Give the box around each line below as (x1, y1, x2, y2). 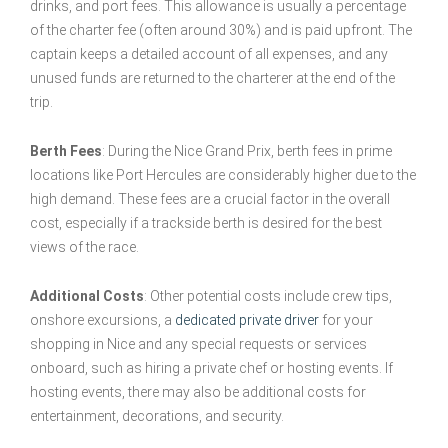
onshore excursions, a (30, 311, 175, 328)
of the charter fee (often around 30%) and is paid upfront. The (30, 21, 412, 38)
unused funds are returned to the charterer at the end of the (30, 69, 395, 86)
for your (319, 311, 373, 328)
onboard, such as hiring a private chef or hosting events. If (30, 359, 393, 376)
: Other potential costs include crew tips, (144, 287, 392, 304)
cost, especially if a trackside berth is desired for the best (30, 214, 382, 231)
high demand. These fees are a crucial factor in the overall (30, 190, 390, 207)
